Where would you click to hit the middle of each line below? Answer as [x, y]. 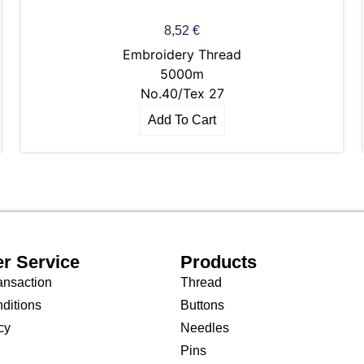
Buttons [202, 305]
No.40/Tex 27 [182, 93]
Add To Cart [182, 119]
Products [218, 262]
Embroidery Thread [182, 54]
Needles [204, 328]
